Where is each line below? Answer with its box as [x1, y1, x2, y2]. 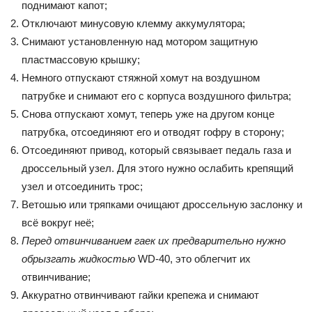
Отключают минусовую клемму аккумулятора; [22, 17, 245, 29]
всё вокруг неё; [22, 216, 94, 228]
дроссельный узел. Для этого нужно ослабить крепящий [22, 162, 293, 174]
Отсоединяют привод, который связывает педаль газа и [22, 143, 291, 156]
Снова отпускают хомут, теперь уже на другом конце [22, 107, 274, 120]
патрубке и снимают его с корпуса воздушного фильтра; [22, 89, 291, 102]
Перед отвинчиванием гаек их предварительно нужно [22, 234, 286, 247]
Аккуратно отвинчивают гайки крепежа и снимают [22, 288, 259, 301]
